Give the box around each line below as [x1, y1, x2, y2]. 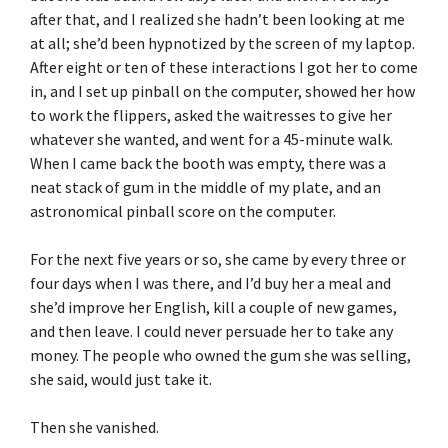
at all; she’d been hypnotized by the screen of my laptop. [30, 32, 415, 53]
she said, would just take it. [30, 368, 212, 389]
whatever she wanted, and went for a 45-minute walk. [30, 128, 393, 149]
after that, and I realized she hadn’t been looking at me [30, 8, 405, 29]
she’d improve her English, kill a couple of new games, [30, 296, 397, 317]
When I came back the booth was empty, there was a [30, 152, 386, 173]
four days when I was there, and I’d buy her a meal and [30, 272, 391, 293]
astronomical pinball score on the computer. [30, 200, 336, 221]
